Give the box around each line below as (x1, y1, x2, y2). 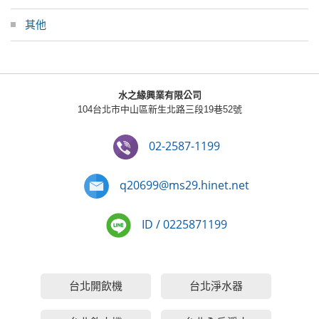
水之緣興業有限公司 (117, 89, 202, 100)
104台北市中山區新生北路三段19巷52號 (77, 103, 242, 115)
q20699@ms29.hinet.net (120, 177, 249, 193)
